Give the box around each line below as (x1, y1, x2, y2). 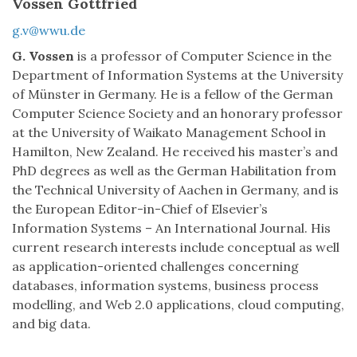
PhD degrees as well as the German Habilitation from (12, 163, 336, 179)
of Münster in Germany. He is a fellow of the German (12, 86, 333, 103)
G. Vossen (12, 48, 74, 65)
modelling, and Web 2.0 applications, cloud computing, (12, 296, 344, 313)
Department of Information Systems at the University (12, 67, 343, 84)
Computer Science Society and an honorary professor (12, 105, 343, 122)
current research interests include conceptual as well (12, 239, 339, 256)
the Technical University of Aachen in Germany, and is (12, 182, 339, 198)
